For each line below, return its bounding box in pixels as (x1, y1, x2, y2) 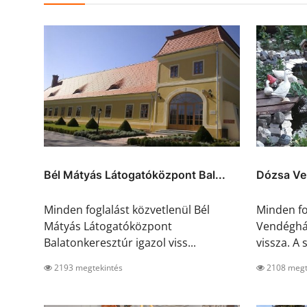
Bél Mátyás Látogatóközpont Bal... (44, 168, 225, 182)
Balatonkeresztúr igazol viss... (44, 235, 196, 251)
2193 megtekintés (52, 262, 123, 274)
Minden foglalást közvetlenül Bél (44, 202, 210, 218)
